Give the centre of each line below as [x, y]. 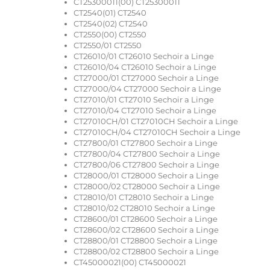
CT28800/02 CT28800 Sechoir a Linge [146, 251]
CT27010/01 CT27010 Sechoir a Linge [144, 99]
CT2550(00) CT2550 [110, 34]
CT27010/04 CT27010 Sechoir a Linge [145, 110]
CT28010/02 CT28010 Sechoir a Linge [144, 208]
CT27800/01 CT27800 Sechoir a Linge [146, 143]
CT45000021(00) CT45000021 [130, 262]
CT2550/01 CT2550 [108, 45]
